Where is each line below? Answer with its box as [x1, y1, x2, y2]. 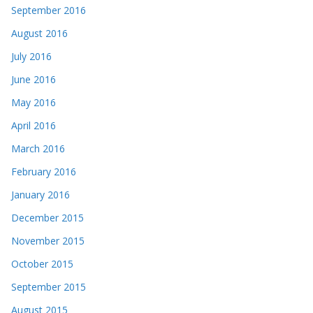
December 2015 [11, 211, 84, 224]
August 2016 [11, 27, 68, 40]
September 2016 [11, 3, 86, 17]
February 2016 [11, 165, 76, 178]
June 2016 [11, 73, 56, 86]
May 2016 [11, 96, 56, 109]
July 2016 [11, 50, 52, 63]
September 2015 [11, 280, 86, 293]
